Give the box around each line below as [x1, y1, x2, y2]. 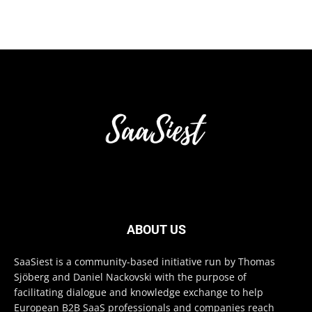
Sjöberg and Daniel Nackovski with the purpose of [14, 270, 247, 283]
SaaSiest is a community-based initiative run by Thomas [14, 255, 275, 268]
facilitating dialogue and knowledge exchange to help [14, 286, 263, 299]
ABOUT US [126, 222, 186, 237]
